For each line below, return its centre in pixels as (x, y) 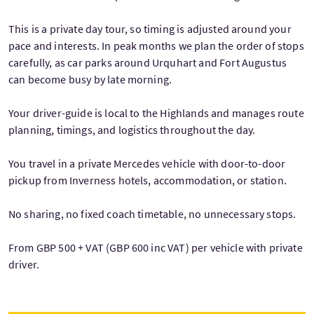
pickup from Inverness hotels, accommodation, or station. (148, 180)
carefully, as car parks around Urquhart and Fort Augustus (148, 62)
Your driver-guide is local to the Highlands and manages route (156, 113)
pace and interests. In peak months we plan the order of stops (156, 46)
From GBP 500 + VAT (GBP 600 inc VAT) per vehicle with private (156, 247)
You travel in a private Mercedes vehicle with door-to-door (147, 163)
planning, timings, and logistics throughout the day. (132, 130)
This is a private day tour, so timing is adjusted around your (150, 29)
